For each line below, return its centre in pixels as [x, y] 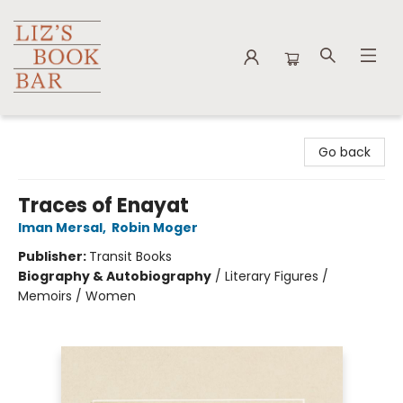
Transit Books [130, 256]
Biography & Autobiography [115, 276]
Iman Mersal [60, 228]
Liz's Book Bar [54, 132]
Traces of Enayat [103, 206]
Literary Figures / [277, 276]
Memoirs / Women [77, 296]
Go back [345, 152]
